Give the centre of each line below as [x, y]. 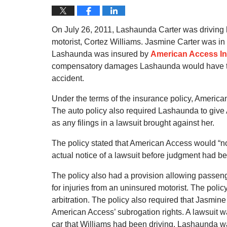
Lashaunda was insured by [101, 54]
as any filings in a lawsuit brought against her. [133, 123]
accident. [68, 78]
